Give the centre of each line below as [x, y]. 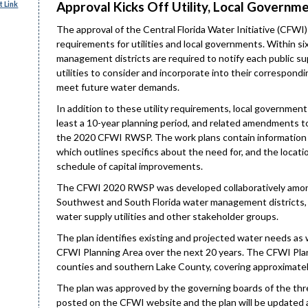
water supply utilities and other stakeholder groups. [167, 216]
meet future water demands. [118, 87]
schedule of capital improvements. [130, 166]
